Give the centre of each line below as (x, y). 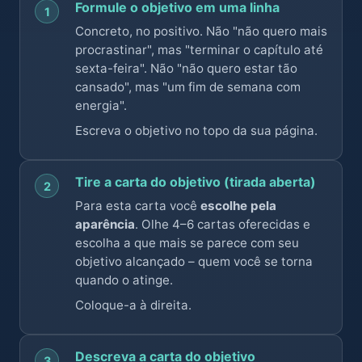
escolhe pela (238, 206)
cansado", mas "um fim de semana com (188, 87)
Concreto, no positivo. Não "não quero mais (201, 31)
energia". (101, 105)
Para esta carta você (138, 206)
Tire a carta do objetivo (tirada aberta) (196, 182)
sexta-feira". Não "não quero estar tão (186, 68)
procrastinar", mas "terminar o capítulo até (199, 50)
